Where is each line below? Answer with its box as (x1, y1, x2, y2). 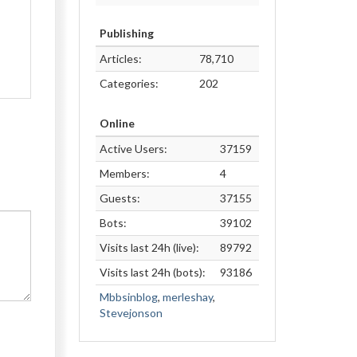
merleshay (162, 290, 213, 304)
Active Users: (99, 142, 167, 155)
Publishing (99, 26, 154, 40)
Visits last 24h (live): (99, 241, 199, 254)
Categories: (99, 76, 159, 90)
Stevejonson (99, 306, 163, 320)
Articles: (99, 52, 142, 65)
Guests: (99, 191, 140, 205)
